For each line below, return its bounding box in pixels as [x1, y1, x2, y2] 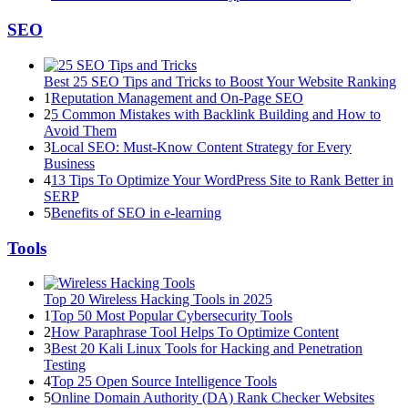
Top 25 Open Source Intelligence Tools [51, 373, 277, 390]
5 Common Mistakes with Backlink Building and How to [51, 106, 381, 122]
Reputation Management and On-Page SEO [51, 89, 303, 106]
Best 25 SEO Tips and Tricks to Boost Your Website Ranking [44, 73, 396, 89]
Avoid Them [44, 122, 117, 138]
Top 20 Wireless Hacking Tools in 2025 [44, 291, 272, 308]
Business [44, 155, 95, 171]
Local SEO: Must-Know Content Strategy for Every [51, 138, 352, 155]
